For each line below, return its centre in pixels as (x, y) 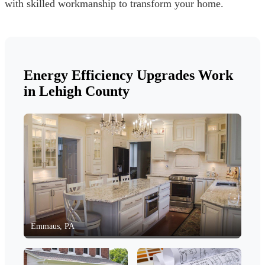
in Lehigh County (77, 91)
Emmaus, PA (53, 226)
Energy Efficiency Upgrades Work (128, 75)
